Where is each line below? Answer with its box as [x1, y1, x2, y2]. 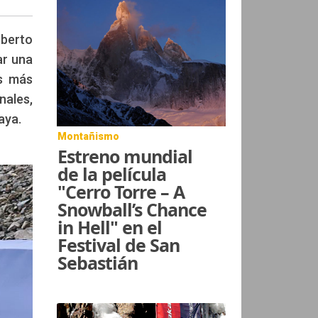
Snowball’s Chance [57, 197, 207, 221]
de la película [57, 161, 167, 186]
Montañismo [57, 130, 120, 142]
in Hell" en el [57, 214, 163, 239]
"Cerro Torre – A [57, 179, 185, 204]
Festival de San [57, 232, 180, 257]
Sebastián [57, 250, 138, 275]
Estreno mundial [57, 143, 193, 168]
